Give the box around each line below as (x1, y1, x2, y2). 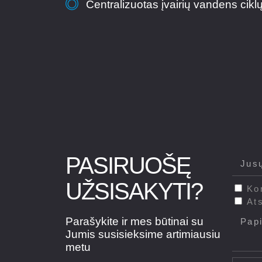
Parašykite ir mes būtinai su (65, 215, 204, 227)
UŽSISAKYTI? (65, 178, 202, 204)
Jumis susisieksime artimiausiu (65, 227, 220, 240)
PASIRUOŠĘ (65, 152, 191, 178)
